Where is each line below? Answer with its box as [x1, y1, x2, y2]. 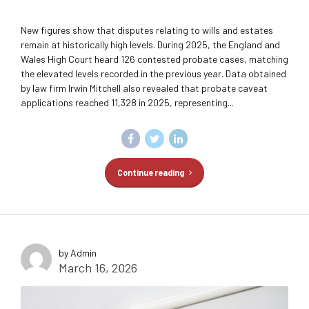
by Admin [59, 246, 97, 259]
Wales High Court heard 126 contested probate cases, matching [21, 53, 288, 66]
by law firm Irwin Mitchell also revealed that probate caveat [21, 82, 268, 94]
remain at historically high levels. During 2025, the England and [21, 39, 280, 51]
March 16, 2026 [59, 259, 137, 275]
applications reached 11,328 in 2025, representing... [21, 97, 234, 109]
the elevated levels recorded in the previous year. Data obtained [21, 68, 286, 80]
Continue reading [117, 167, 184, 177]
